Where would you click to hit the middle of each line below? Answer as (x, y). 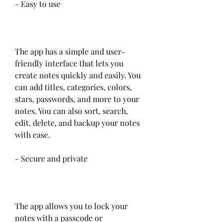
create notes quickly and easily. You (78, 75)
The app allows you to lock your (71, 206)
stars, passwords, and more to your (77, 99)
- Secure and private (51, 158)
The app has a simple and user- (70, 51)
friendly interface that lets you (69, 63)
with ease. (32, 135)
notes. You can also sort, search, (71, 111)
